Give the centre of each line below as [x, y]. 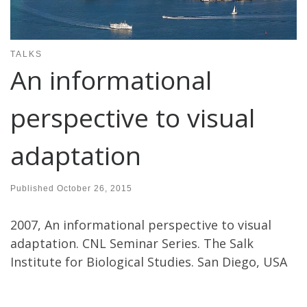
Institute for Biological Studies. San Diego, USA [149, 262]
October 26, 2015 [95, 189]
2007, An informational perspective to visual [141, 225]
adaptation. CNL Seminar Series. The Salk [132, 244]
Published [34, 189]
